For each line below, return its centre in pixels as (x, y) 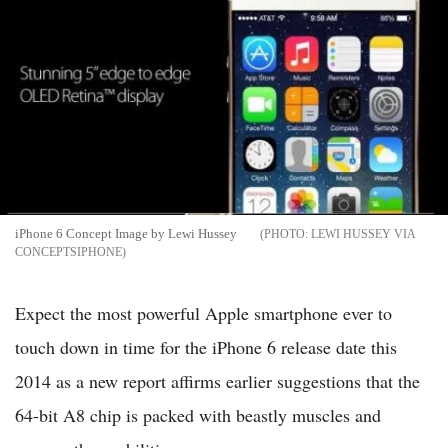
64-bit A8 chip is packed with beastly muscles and (198, 415)
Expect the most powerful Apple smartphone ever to (203, 313)
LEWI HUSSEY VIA (363, 234)
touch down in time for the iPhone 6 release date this (206, 347)
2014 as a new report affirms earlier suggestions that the (217, 381)
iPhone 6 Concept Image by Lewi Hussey (126, 234)
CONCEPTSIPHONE (68, 252)
